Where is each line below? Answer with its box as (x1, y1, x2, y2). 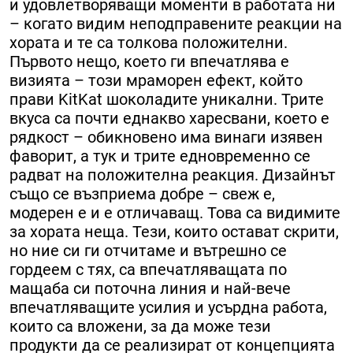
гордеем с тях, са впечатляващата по (9, 259, 287, 279)
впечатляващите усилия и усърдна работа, (9, 297, 327, 317)
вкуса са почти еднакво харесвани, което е (9, 108, 329, 128)
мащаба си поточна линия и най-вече (9, 278, 291, 298)
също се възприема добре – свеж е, (9, 184, 275, 203)
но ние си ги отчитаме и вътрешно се (9, 240, 287, 260)
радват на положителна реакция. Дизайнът (9, 165, 336, 184)
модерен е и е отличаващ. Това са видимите (9, 203, 340, 222)
